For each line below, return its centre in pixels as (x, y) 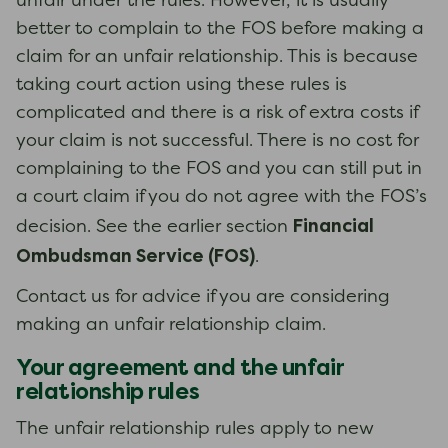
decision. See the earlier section (154, 227)
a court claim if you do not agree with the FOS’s (221, 197)
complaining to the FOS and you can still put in (219, 169)
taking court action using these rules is (181, 85)
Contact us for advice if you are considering (203, 297)
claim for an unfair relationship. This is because (217, 57)
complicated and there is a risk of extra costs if (217, 113)
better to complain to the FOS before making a (220, 29)
